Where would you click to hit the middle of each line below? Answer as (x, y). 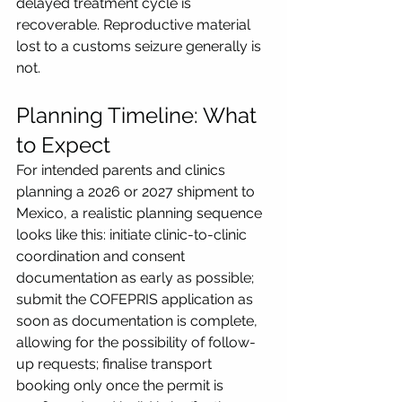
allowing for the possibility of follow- (136, 342)
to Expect (63, 144)
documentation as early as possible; (137, 277)
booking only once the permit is (122, 385)
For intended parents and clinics (122, 170)
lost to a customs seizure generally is (140, 46)
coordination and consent (102, 256)
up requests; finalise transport (116, 363)
